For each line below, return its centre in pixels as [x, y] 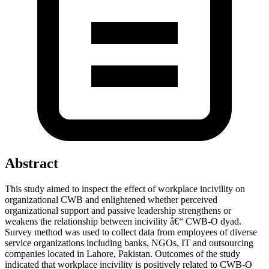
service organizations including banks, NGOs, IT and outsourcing [129, 243]
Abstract [32, 163]
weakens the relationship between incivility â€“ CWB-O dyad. [123, 221]
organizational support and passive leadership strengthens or [118, 210]
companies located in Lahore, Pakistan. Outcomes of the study [122, 253]
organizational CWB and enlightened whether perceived [111, 199]
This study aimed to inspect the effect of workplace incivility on [125, 189]
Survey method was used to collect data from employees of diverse [131, 232]
